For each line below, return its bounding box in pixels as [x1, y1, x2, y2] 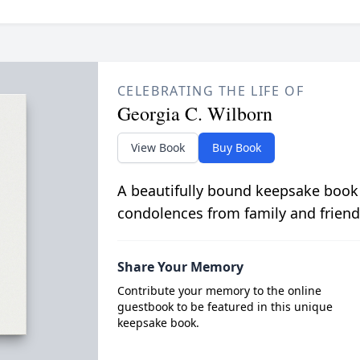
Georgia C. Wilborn [117, 100, 272, 126]
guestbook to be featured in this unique [117, 299, 333, 314]
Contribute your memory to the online [117, 283, 321, 298]
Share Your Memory [117, 258, 243, 276]
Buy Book [211, 140, 261, 155]
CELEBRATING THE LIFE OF [117, 82, 305, 100]
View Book [130, 140, 185, 155]
